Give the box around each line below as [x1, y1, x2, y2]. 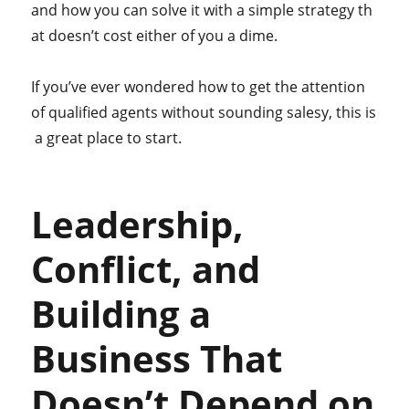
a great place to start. [31, 128, 183, 149]
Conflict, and [31, 244, 261, 295]
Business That [31, 333, 283, 384]
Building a [31, 288, 212, 340]
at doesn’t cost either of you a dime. [31, 26, 278, 47]
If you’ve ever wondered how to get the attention [31, 77, 370, 98]
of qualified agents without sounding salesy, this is [31, 102, 377, 123]
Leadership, [31, 199, 245, 250]
